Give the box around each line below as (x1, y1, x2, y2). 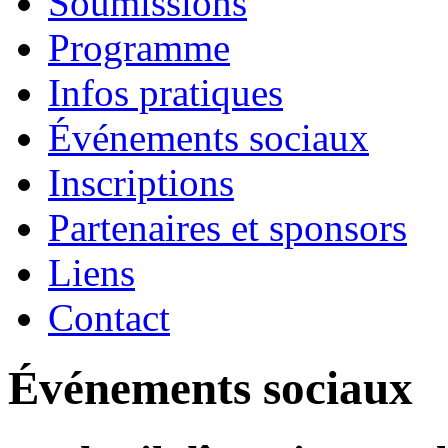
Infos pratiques (48, 70, 283, 114)
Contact (48, 295, 170, 339)
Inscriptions (48, 160, 234, 204)
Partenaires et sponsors (48, 205, 407, 249)
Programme (48, 25, 230, 69)
